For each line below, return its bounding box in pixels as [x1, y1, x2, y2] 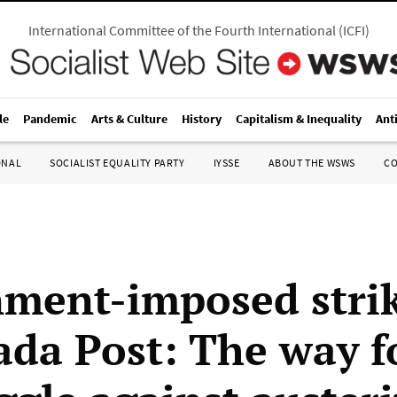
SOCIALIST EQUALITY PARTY [50, 156, 185, 169]
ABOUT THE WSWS [268, 156, 355, 169]
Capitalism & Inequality [236, 111, 362, 127]
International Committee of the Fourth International [27, 21, 336, 39]
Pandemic [23, 111, 77, 127]
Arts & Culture [91, 111, 167, 127]
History [182, 111, 222, 127]
